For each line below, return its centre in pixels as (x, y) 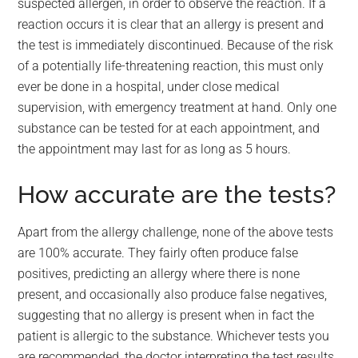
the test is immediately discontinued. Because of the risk (176, 45)
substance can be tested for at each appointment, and (169, 128)
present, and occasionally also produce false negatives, (173, 294)
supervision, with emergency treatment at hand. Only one (177, 107)
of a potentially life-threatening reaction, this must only (171, 66)
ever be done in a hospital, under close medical (149, 87)
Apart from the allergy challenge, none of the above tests (176, 232)
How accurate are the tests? (177, 195)
